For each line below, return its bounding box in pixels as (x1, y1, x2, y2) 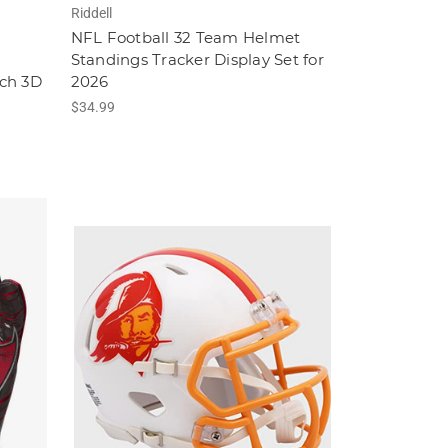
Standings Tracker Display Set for (70, 50, 324, 70)
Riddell (70, 5, 112, 22)
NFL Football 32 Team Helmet (70, 28, 301, 48)
